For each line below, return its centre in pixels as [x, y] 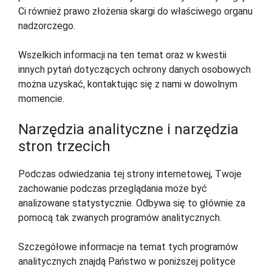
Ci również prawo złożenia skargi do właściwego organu [135, 12]
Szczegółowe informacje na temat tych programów [128, 247]
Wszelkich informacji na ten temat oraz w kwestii [122, 55]
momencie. [41, 99]
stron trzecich [64, 147]
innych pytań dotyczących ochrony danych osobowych [134, 70]
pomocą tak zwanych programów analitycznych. [120, 218]
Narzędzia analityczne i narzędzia [128, 130]
